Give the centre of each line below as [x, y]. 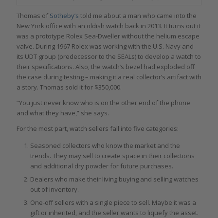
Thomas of [32, 15]
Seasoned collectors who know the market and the [105, 145]
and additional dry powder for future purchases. [101, 166]
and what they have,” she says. [63, 113]
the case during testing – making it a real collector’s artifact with [109, 77]
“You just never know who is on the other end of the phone [103, 102]
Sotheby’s [63, 15]
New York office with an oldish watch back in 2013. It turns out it [108, 26]
